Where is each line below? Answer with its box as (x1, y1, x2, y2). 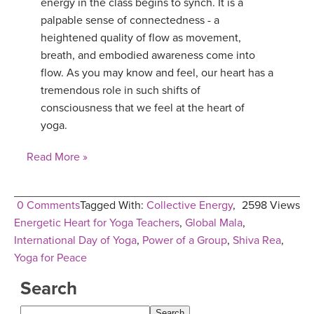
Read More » (27, 150, 88, 165)
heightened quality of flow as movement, (41, 31, 241, 46)
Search (20, 278, 77, 300)
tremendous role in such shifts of (41, 83, 200, 98)
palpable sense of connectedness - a (41, 13, 219, 28)
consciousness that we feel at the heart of (41, 101, 245, 116)
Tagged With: (80, 198, 146, 213)
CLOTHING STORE (14, 50, 97, 62)
